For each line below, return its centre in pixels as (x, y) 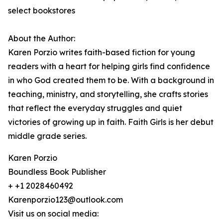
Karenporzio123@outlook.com (65, 200)
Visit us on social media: (53, 214)
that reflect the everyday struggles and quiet (95, 108)
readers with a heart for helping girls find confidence (109, 66)
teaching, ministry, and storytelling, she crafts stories (108, 94)
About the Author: (42, 39)
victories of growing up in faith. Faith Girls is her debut (111, 122)
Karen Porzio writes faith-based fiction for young (102, 53)
